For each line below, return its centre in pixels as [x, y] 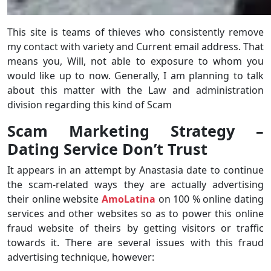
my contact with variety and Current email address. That [135, 46]
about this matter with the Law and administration [135, 90]
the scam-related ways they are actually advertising [135, 184]
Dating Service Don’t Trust [107, 149]
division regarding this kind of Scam [90, 104]
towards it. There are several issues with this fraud [135, 242]
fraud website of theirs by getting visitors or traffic [135, 228]
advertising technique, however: [81, 257]
